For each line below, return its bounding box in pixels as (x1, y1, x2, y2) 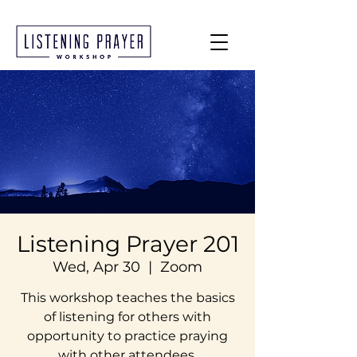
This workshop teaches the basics (20, 290, 235, 305)
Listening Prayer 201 (16, 230, 239, 257)
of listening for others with (44, 309, 211, 324)
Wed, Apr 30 (53, 258, 140, 276)
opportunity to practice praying (27, 328, 228, 343)
